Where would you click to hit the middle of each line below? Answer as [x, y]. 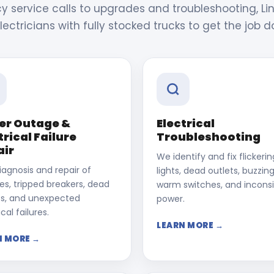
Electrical [186, 123]
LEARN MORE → [190, 225]
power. [171, 199]
